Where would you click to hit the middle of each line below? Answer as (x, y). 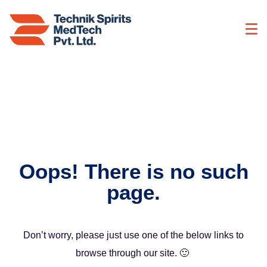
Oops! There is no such (133, 172)
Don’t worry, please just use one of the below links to (133, 235)
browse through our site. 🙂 (133, 253)
